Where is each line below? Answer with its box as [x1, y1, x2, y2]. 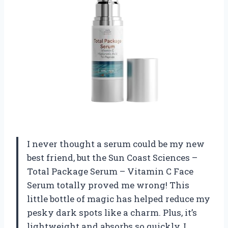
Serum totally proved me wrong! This [27, 179, 189, 191]
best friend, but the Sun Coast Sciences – [27, 151, 197, 163]
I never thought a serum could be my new [27, 137, 205, 150]
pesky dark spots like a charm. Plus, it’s [27, 206, 197, 218]
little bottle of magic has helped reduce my [27, 192, 210, 205]
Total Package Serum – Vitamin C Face [27, 165, 193, 177]
